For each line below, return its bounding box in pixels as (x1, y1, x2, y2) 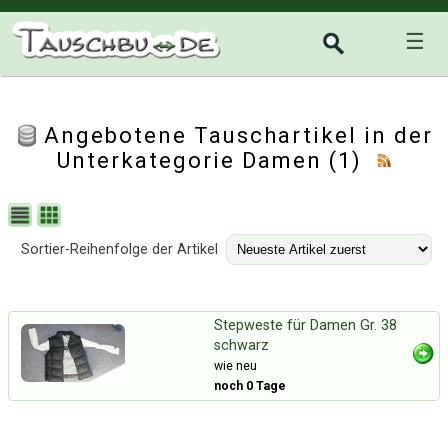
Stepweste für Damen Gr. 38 (214, 317, 397, 334)
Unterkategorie (56, 148, 242, 173)
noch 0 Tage (214, 379, 286, 393)
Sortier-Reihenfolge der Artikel (21, 241, 218, 258)
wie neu (214, 359, 257, 373)
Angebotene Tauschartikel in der (44, 123, 433, 148)
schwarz (214, 337, 269, 354)
